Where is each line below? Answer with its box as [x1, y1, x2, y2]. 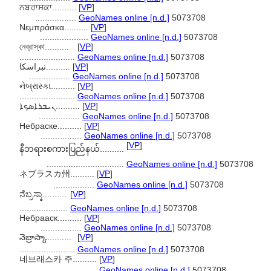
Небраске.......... [19, 121, 84, 131]
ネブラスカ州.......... [19, 169, 97, 178]
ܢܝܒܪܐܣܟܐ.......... [56, 101, 82, 111]
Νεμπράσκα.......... [19, 22, 91, 32]
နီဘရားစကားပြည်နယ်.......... [19, 144, 126, 154]
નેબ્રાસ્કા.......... [19, 81, 77, 91]
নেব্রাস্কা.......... [19, 42, 71, 51]
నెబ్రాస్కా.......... [19, 232, 74, 242]
